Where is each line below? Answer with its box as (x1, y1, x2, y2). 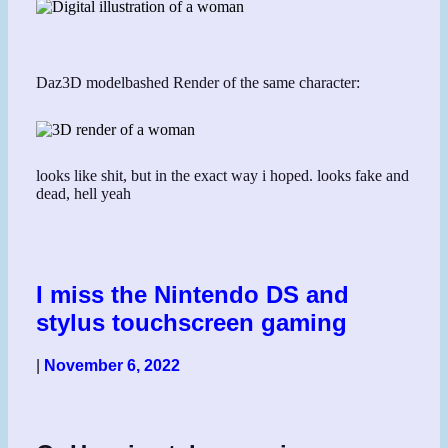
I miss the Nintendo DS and (36, 280, 350, 308)
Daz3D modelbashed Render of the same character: (36, 73, 361, 91)
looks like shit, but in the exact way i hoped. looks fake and (36, 167, 410, 185)
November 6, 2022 (44, 356, 181, 374)
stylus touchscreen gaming (36, 308, 348, 336)
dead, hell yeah (36, 185, 132, 203)
